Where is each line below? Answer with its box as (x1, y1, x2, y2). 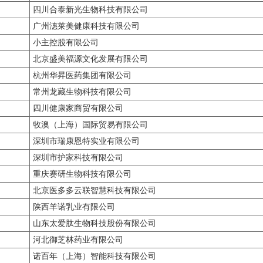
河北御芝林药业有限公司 (33, 235, 123, 244)
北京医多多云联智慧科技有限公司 (33, 186, 156, 195)
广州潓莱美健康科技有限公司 (33, 22, 140, 31)
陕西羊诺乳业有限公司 (33, 203, 115, 211)
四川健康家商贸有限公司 (33, 104, 123, 113)
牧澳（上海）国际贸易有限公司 (33, 120, 148, 129)
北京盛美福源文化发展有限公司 (33, 55, 148, 63)
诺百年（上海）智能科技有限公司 (33, 252, 156, 261)
